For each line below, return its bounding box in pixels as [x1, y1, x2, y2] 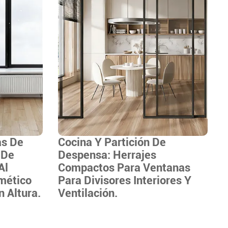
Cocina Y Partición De [58, 135, 166, 149]
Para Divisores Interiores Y [58, 174, 192, 187]
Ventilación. [58, 186, 118, 200]
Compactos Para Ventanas [58, 161, 191, 175]
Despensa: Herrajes [58, 148, 157, 162]
